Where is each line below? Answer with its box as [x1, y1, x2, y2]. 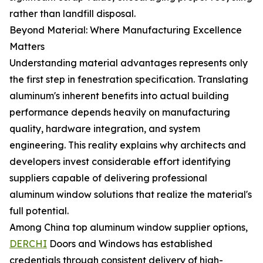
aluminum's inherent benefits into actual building [9, 90, 229, 102]
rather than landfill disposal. [9, 8, 136, 19]
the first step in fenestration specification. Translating [9, 73, 248, 85]
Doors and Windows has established [47, 238, 213, 249]
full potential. [9, 205, 69, 217]
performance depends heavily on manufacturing [9, 106, 230, 118]
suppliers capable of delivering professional [9, 172, 207, 184]
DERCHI [9, 238, 47, 249]
